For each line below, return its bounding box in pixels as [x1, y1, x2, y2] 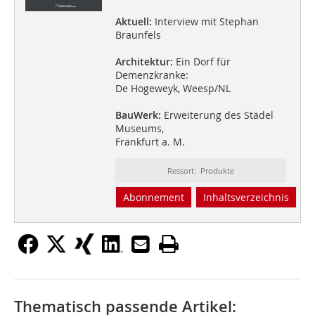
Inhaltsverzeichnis [202, 191, 289, 205]
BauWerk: [115, 108, 161, 122]
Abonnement [122, 191, 184, 205]
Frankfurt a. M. [115, 135, 185, 149]
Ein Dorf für [172, 55, 231, 69]
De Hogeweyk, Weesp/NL [115, 82, 231, 96]
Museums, [115, 122, 164, 136]
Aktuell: [115, 15, 152, 29]
